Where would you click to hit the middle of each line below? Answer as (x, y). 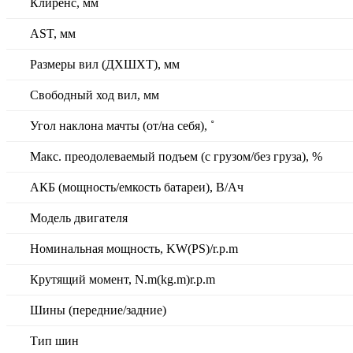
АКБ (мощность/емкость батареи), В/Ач (137, 188)
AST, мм (53, 34)
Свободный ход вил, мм (95, 95)
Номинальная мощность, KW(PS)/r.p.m (134, 249)
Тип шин (54, 341)
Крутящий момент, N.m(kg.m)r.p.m (123, 280)
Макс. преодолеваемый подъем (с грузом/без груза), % (176, 157)
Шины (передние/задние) (98, 310)
